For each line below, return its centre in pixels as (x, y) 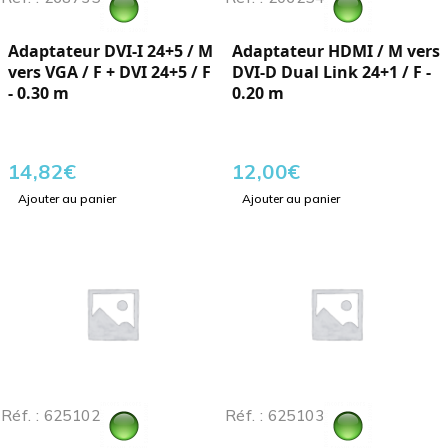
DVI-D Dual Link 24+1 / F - (331, 72)
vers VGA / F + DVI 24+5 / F (109, 72)
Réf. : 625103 (274, 416)
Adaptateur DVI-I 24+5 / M (110, 51)
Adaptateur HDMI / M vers (336, 51)
